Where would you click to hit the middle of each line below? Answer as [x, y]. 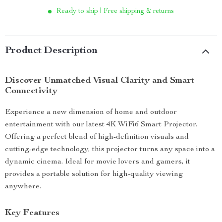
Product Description [51, 51]
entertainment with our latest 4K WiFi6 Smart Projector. [101, 125]
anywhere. [23, 187]
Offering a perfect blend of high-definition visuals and [97, 137]
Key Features [32, 213]
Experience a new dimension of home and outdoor [91, 112]
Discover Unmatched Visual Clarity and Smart [100, 81]
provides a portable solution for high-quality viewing [94, 174]
